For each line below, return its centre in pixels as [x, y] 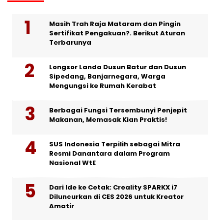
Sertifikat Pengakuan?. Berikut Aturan [117, 33]
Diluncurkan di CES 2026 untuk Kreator [116, 197]
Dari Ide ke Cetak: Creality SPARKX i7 [113, 188]
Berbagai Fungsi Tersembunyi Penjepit [118, 110]
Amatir [62, 206]
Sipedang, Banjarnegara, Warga [107, 77]
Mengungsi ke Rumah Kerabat [103, 86]
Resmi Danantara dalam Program [110, 154]
